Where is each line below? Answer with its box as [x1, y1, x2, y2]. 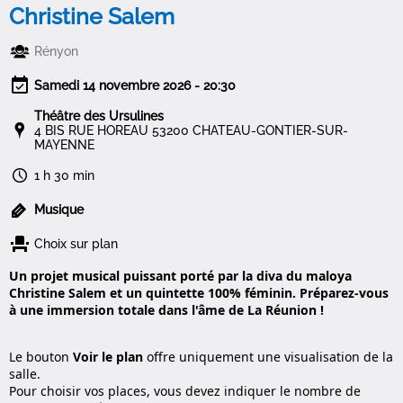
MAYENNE [33, 138, 94, 153]
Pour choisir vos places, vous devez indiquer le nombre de [8, 382, 361, 400]
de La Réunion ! [228, 301, 324, 319]
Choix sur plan [33, 237, 118, 252]
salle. [8, 365, 40, 383]
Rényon [33, 44, 78, 59]
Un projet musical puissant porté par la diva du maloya [8, 267, 352, 285]
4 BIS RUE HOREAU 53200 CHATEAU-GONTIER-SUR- [33, 123, 348, 139]
